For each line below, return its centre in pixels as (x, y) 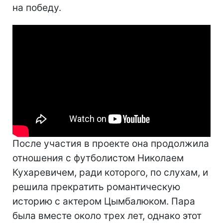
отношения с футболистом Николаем (98, 158)
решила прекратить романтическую (96, 187)
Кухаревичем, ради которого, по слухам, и (110, 173)
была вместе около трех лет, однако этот (107, 216)
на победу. (37, 7)
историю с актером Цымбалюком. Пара (104, 202)
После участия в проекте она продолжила (111, 144)
